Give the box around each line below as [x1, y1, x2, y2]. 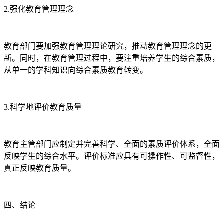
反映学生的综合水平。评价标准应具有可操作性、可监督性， [4, 152, 220, 161]
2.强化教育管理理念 [4, 5, 74, 14]
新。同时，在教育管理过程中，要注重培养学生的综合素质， [4, 54, 220, 63]
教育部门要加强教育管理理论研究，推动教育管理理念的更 [4, 42, 212, 51]
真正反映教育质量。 [4, 164, 76, 173]
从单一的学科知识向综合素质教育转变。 [4, 66, 148, 75]
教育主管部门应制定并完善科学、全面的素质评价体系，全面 [4, 140, 220, 149]
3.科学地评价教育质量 [4, 103, 82, 112]
